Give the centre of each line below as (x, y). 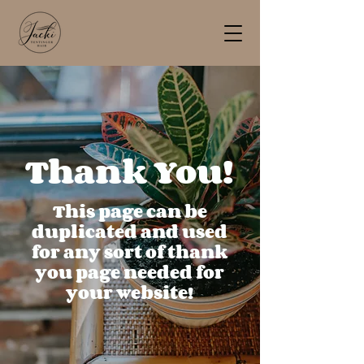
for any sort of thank (130, 252)
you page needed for (130, 272)
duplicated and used (130, 232)
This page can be (130, 211)
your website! (130, 292)
